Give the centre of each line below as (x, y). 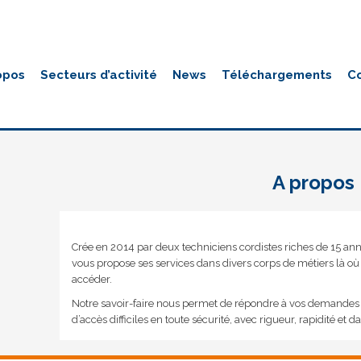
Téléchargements (277, 75)
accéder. (92, 279)
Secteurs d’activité (99, 75)
